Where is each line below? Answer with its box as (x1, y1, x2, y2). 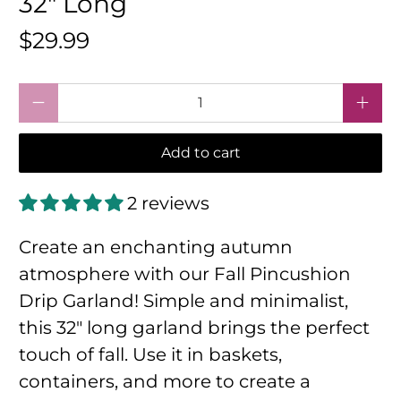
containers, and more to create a (19, 370, 311, 392)
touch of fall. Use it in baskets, (19, 343, 283, 365)
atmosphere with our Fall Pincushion (19, 262, 352, 285)
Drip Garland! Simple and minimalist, (19, 289, 349, 311)
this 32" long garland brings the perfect (19, 316, 371, 338)
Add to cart (160, 143, 241, 161)
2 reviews (127, 192, 210, 214)
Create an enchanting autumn (19, 235, 294, 258)
